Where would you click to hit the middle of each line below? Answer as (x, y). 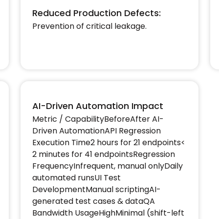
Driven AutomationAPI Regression (97, 131)
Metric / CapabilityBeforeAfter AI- (98, 119)
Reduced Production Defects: (97, 13)
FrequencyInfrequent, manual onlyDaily (108, 166)
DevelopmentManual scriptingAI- (97, 189)
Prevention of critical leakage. (89, 26)
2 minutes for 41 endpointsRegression (104, 154)
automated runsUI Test (77, 178)
